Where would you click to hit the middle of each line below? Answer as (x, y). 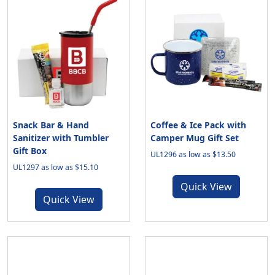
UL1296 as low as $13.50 (193, 154)
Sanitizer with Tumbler (61, 138)
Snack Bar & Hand (51, 125)
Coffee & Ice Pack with (198, 125)
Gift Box (30, 151)
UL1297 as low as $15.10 (56, 167)
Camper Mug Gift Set (195, 138)
